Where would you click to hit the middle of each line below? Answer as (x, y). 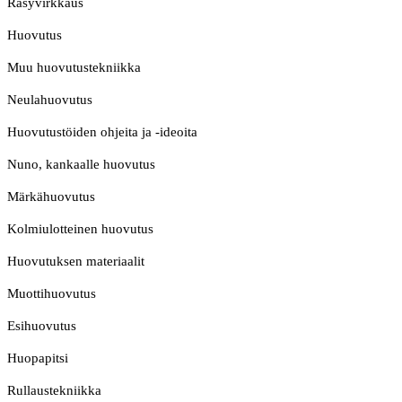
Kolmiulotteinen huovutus (80, 229)
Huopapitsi (38, 358)
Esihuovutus (42, 326)
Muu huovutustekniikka (74, 68)
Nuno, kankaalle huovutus (81, 165)
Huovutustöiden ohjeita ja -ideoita (102, 132)
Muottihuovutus (52, 294)
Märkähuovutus (51, 197)
